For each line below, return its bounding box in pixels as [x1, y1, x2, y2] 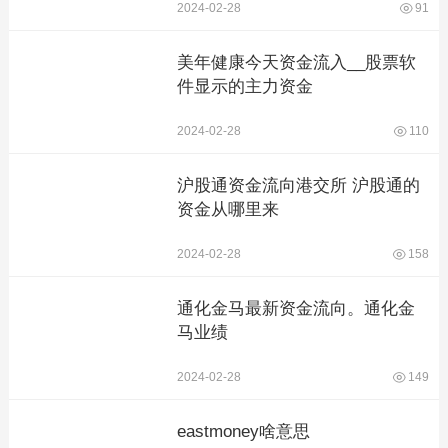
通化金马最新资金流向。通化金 [176, 299, 415, 318]
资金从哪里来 [176, 200, 279, 219]
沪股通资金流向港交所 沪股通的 [176, 176, 420, 195]
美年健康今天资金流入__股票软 [176, 53, 416, 72]
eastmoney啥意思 [176, 422, 310, 441]
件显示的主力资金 [176, 77, 313, 96]
